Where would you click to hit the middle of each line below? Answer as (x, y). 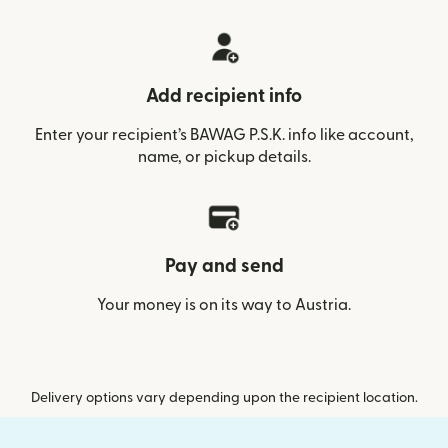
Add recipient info (224, 96)
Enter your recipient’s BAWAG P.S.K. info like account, (224, 134)
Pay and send (224, 266)
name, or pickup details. (224, 156)
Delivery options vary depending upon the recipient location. (224, 397)
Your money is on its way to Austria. (224, 304)
